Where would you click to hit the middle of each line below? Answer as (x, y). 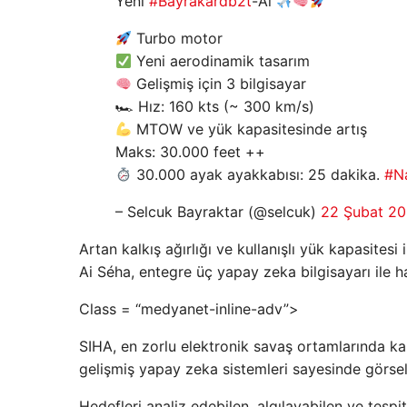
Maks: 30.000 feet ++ (190, 152)
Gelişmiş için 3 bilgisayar (219, 84)
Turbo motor (178, 39)
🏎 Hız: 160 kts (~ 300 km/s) (215, 107)
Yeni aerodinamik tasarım (221, 61)
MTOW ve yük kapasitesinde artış (250, 129)
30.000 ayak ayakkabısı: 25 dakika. (258, 175)
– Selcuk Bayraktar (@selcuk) (218, 212)
